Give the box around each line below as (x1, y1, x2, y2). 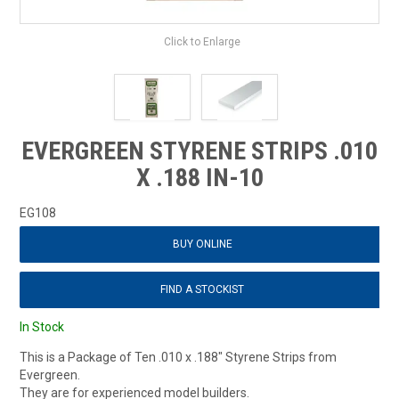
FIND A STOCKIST (160, 282, 244, 296)
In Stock (20, 319, 65, 334)
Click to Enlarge (164, 35, 240, 48)
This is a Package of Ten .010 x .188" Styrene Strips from (20, 349, 338, 364)
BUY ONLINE (172, 237, 232, 250)
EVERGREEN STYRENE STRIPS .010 (21, 135, 378, 166)
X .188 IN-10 (135, 162, 264, 192)
